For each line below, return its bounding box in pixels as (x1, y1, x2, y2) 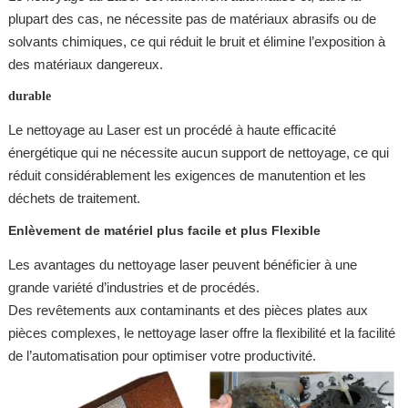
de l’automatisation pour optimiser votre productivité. (7, 347, 316, 363)
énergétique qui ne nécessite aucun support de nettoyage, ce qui (7, 144, 389, 160)
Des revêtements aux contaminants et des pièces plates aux (7, 301, 368, 318)
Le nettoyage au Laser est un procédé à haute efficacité (7, 121, 336, 138)
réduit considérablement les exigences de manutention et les (7, 167, 366, 183)
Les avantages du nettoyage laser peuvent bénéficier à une (7, 256, 357, 272)
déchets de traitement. (7, 189, 140, 206)
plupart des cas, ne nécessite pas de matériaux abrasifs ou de (7, 10, 376, 26)
